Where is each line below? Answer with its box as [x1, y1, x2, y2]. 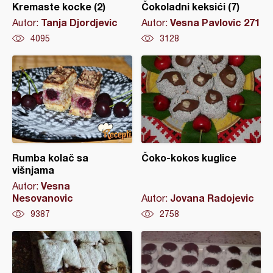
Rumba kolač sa [12, 152, 88, 163]
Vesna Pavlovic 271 [169, 16, 260, 28]
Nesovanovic [12, 192, 73, 204]
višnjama [12, 164, 54, 175]
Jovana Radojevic [169, 192, 254, 204]
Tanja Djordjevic [41, 16, 118, 28]
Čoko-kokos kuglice [141, 152, 236, 163]
